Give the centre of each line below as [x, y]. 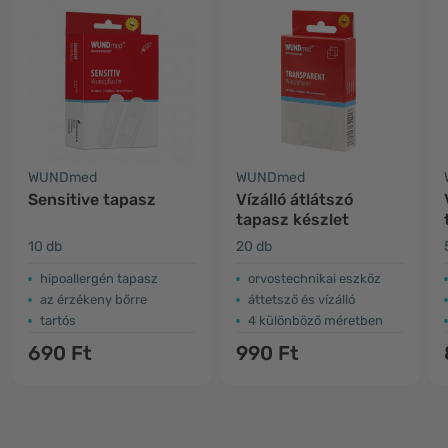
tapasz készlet [292, 219]
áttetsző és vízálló [301, 299]
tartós [58, 320]
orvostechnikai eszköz [314, 278]
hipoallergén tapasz [99, 278]
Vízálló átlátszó [294, 199]
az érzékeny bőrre [93, 299]
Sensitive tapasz [92, 199]
